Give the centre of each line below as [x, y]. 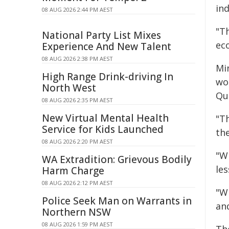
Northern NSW [76, 212]
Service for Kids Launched [103, 129]
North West [69, 88]
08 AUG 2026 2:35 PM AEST [77, 100]
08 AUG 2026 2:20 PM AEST [77, 141]
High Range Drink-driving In [108, 77]
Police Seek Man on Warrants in [117, 201]
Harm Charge [73, 171]
